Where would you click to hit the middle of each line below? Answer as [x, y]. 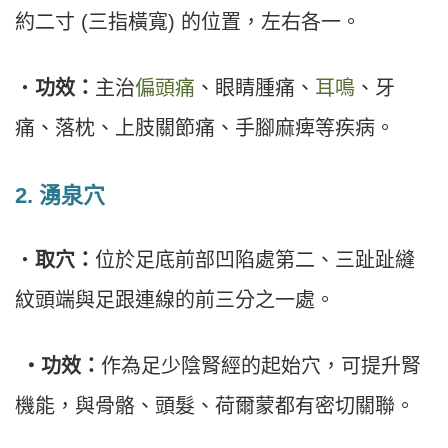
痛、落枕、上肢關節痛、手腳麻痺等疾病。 [205, 127]
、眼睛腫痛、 [255, 87]
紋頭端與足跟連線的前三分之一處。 [175, 299]
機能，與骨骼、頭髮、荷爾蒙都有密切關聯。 [215, 405]
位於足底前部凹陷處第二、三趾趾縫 [255, 259]
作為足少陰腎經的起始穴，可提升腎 [261, 365]
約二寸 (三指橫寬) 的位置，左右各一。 [188, 21]
